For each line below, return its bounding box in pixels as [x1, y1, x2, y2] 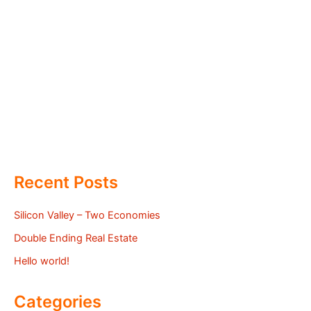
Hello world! [14, 255, 69, 268]
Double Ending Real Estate [14, 232, 137, 245]
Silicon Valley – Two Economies [14, 209, 160, 222]
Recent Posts [14, 171, 118, 192]
